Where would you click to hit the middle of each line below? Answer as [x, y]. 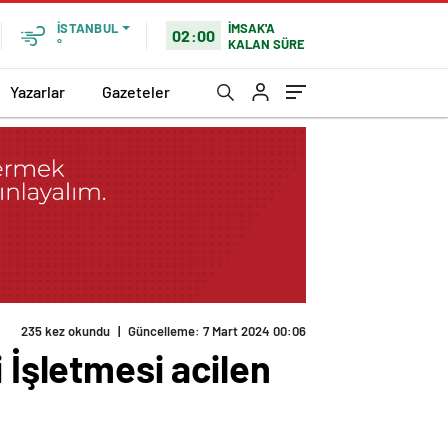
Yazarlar [37, 91]
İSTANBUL [87, 28]
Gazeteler [136, 91]
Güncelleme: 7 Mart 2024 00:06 [217, 331]
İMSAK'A [252, 27]
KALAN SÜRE [267, 43]
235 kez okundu [65, 331]
